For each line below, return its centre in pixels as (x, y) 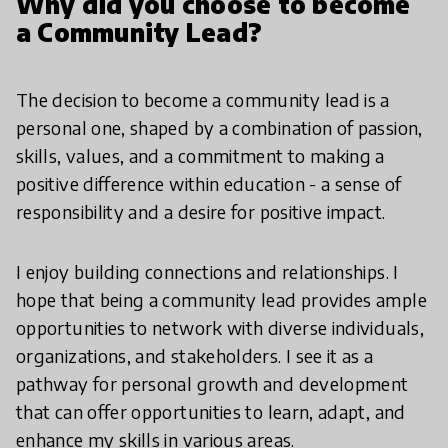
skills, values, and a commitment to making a (200, 155)
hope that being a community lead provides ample (221, 299)
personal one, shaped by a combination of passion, (219, 127)
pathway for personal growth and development (212, 383)
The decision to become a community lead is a (203, 99)
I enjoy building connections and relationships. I (207, 271)
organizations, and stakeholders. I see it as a (195, 355)
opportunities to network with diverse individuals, (220, 327)
